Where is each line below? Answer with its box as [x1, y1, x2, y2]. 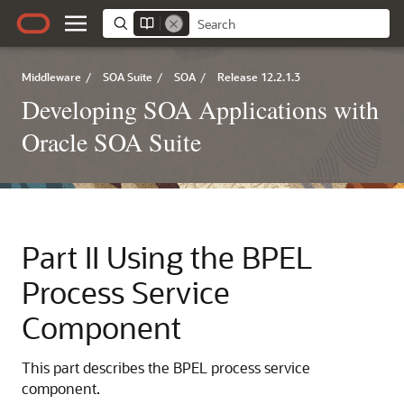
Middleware [22, 69, 81, 84]
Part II [22, 237, 106, 276]
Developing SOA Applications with [22, 92, 379, 126]
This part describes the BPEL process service [22, 358, 310, 377]
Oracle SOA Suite [22, 124, 201, 159]
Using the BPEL [106, 237, 313, 276]
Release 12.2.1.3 [217, 69, 300, 84]
